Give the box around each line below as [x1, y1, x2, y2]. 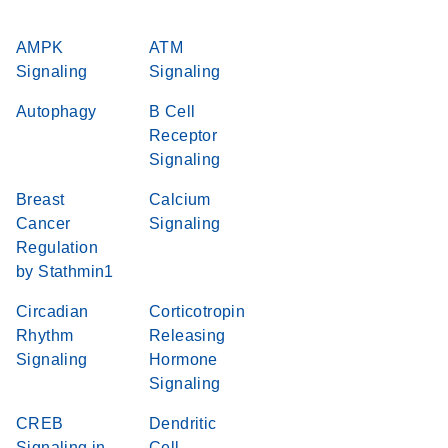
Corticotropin [149, 303, 246, 320]
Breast [16, 191, 65, 208]
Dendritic [149, 415, 217, 432]
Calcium [149, 191, 211, 208]
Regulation [16, 239, 99, 256]
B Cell [149, 103, 196, 120]
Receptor [149, 127, 218, 144]
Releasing [149, 327, 226, 344]
